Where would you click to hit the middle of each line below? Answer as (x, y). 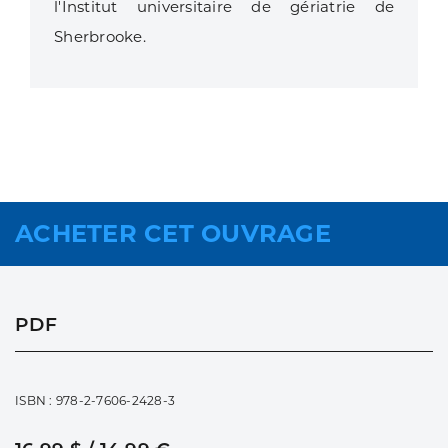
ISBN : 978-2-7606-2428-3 (95, 401)
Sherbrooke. (100, 37)
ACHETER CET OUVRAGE (173, 234)
